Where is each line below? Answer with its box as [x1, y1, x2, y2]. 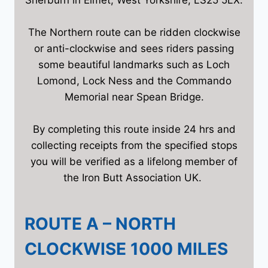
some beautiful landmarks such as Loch [38, 58, 230, 71]
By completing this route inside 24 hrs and [32, 123, 236, 135]
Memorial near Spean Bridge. [64, 90, 204, 103]
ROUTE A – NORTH [25, 213, 176, 234]
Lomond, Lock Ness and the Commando [36, 74, 232, 87]
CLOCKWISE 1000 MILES [25, 238, 228, 259]
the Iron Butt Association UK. [63, 171, 205, 184]
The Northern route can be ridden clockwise [28, 26, 240, 38]
